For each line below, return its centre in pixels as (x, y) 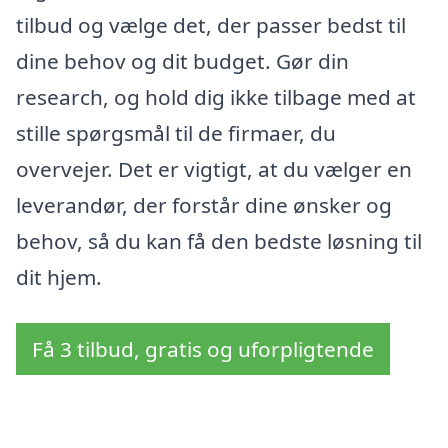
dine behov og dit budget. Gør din (182, 61)
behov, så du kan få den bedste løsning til (219, 241)
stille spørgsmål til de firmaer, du (176, 133)
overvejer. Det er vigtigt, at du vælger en (214, 169)
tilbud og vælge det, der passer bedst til (211, 25)
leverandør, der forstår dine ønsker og (204, 205)
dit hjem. (59, 277)
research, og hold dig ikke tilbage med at (216, 97)
